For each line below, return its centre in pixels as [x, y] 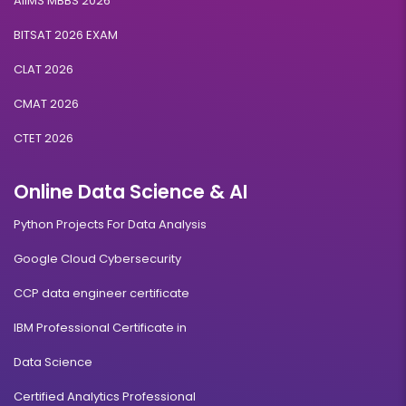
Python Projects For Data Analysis [110, 224]
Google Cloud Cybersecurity [97, 258]
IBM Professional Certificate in [100, 327]
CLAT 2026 [43, 69]
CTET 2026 [43, 138]
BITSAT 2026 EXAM [66, 34]
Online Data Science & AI [130, 191]
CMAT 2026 [46, 103]
